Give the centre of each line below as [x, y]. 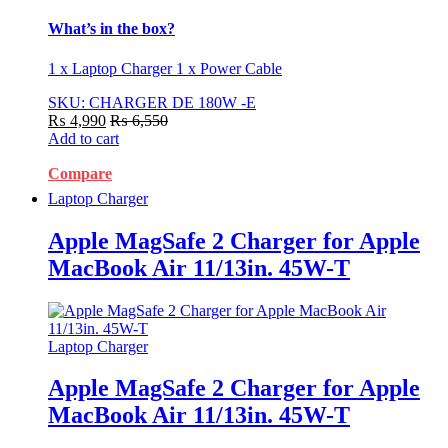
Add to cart [83, 138]
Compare [80, 173]
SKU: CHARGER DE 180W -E [152, 102]
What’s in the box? [111, 29]
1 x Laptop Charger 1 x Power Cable [165, 68]
